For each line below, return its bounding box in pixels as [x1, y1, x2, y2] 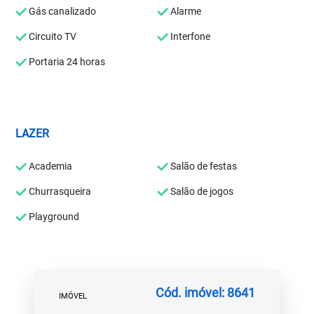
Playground [27, 211, 80, 222]
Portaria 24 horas [27, 56, 106, 67]
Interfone [168, 31, 210, 42]
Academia [27, 161, 73, 172]
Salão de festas [168, 161, 237, 172]
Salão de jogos [168, 186, 233, 197]
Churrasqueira [27, 186, 92, 197]
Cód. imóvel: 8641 [156, 285, 255, 300]
